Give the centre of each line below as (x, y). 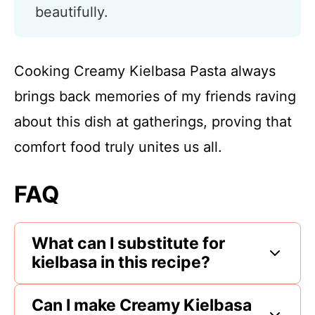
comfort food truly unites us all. (118, 147)
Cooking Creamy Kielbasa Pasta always (145, 71)
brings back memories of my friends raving (155, 96)
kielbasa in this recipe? (121, 262)
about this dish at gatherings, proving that (153, 122)
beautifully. (72, 12)
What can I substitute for (128, 243)
